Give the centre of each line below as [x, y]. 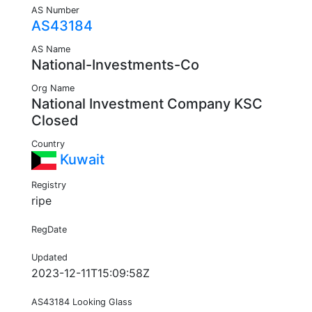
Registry [49, 185]
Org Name [53, 88]
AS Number [55, 10]
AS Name [51, 49]
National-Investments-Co [115, 65]
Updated [49, 258]
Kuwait [80, 160]
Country [48, 144]
